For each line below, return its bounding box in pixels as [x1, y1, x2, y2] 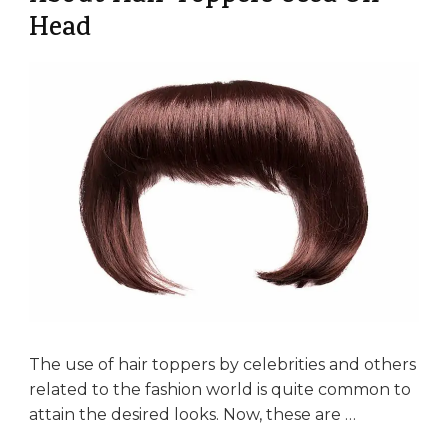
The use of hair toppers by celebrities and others [29, 354, 416, 374]
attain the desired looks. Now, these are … [29, 404, 356, 424]
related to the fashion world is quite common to [29, 379, 411, 399]
